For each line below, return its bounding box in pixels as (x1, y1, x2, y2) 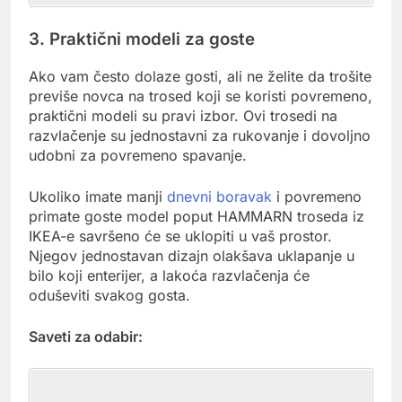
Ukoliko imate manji (29, 188, 167, 206)
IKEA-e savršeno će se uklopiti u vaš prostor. (29, 227, 332, 246)
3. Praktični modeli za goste (29, 29, 255, 50)
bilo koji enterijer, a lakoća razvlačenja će (29, 267, 310, 285)
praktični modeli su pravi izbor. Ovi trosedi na (29, 107, 337, 126)
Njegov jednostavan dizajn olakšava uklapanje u (29, 247, 354, 266)
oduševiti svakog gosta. (29, 286, 190, 305)
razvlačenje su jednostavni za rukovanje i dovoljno (29, 127, 371, 145)
